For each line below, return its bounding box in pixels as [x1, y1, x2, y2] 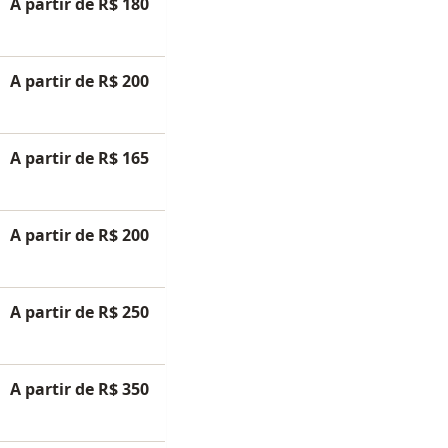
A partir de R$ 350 [10, 377, 149, 400]
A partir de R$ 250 [10, 300, 149, 323]
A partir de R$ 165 [10, 146, 149, 169]
